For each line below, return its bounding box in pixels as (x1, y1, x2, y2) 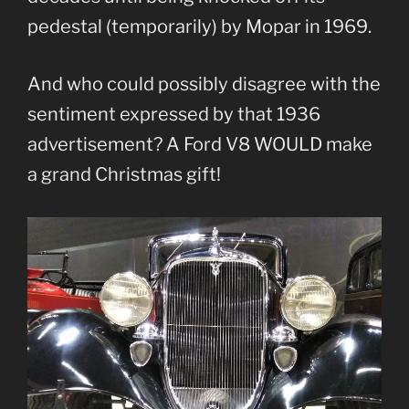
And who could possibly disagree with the (27, 73, 381, 96)
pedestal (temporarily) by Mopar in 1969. (27, 16, 372, 38)
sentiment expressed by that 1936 (27, 103, 320, 126)
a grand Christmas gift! (27, 163, 221, 186)
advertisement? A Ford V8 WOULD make (27, 133, 372, 156)
